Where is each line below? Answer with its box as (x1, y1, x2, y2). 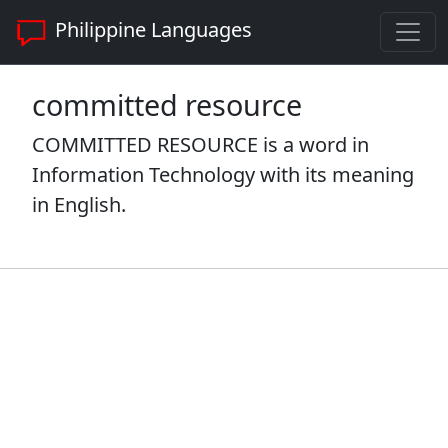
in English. (32, 191, 126, 218)
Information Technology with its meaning (32, 161, 414, 188)
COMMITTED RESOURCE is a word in (32, 131, 369, 158)
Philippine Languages (50, 16, 252, 44)
